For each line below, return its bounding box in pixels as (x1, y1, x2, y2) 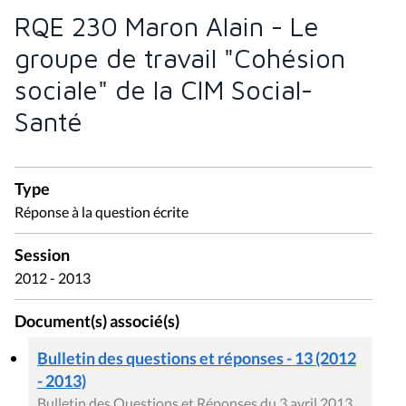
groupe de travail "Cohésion (14, 43, 345, 74)
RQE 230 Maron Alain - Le (14, 11, 319, 43)
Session (14, 246, 70, 266)
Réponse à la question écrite (14, 203, 188, 221)
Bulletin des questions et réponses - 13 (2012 (37, 347, 356, 368)
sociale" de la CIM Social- (14, 74, 313, 106)
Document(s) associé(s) (14, 312, 179, 332)
